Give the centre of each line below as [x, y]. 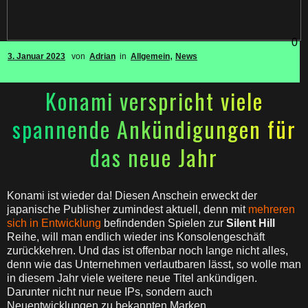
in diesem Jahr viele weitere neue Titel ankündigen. [132, 278]
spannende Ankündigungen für [154, 129]
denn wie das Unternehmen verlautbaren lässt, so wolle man [154, 264]
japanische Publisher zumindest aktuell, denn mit [128, 209]
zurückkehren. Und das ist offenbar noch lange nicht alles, [147, 251]
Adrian [102, 56]
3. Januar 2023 [36, 56]
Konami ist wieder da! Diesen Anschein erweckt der [132, 196]
